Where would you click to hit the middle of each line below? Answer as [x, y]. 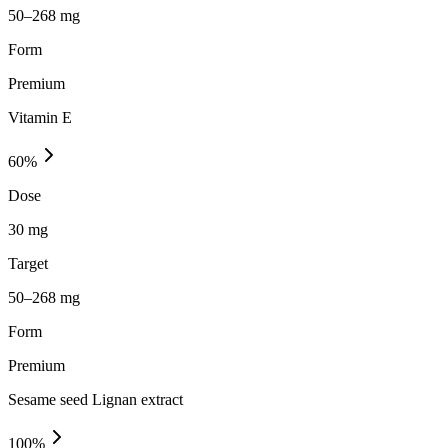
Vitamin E [40, 117]
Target [28, 263]
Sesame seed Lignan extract [95, 399]
